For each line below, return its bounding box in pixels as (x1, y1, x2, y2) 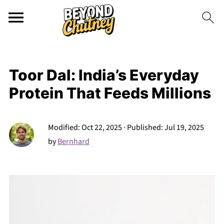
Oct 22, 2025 (81, 122, 122, 133)
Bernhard (57, 136, 89, 147)
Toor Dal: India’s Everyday (8, 66, 199, 84)
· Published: (121, 122, 164, 133)
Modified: (47, 122, 81, 133)
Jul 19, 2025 (164, 122, 204, 133)
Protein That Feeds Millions (8, 84, 211, 102)
